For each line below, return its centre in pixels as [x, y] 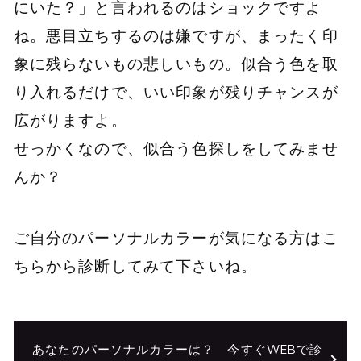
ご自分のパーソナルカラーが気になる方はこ [176, 238]
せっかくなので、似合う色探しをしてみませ [176, 148]
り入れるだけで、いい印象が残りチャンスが [176, 91]
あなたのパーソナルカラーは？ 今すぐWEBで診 [178, 349]
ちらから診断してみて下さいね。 [135, 266]
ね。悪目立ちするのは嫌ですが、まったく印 [176, 35]
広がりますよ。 [70, 120]
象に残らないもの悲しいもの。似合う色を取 [176, 63]
